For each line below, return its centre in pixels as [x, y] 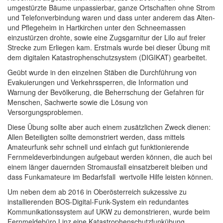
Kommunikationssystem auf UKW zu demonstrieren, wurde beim [109, 212]
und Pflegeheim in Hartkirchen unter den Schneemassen [97, 27]
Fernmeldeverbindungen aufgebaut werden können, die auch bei [110, 157]
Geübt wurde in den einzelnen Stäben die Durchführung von [102, 72]
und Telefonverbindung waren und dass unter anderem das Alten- [111, 17]
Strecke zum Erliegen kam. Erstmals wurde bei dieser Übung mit [109, 47]
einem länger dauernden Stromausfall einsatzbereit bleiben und [108, 167]
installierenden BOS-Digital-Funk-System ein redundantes [98, 202]
